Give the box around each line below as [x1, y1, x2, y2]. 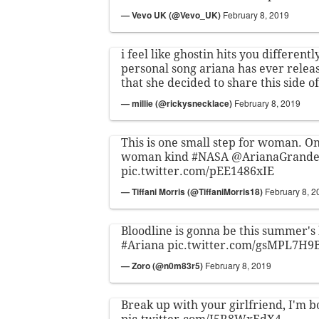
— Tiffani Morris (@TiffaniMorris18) [121, 185, 265, 199]
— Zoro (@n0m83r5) [121, 259, 205, 273]
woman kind [121, 150, 192, 164]
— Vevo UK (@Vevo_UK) [121, 9, 223, 22]
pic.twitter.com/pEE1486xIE [121, 164, 274, 179]
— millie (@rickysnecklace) [121, 97, 234, 110]
